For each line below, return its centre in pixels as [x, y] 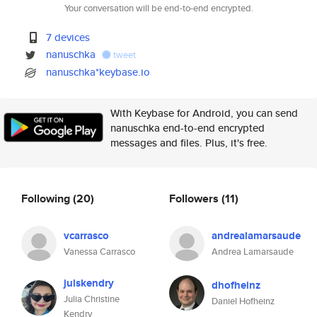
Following [47, 198]
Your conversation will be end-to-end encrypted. [158, 8]
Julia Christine [92, 299]
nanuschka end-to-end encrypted [188, 128]
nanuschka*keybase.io [98, 72]
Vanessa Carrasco [99, 252]
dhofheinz [236, 285]
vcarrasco [86, 236]
